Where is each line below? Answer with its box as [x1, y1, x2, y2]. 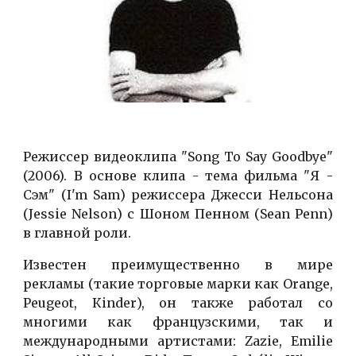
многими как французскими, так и [23, 313, 333, 330]
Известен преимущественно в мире [23, 256, 333, 273]
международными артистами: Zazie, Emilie [23, 332, 333, 349]
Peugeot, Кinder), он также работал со [23, 294, 333, 311]
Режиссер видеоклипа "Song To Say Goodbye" [23, 148, 333, 164]
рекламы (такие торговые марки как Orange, [23, 275, 333, 292]
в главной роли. [23, 224, 132, 241]
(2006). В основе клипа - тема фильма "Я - [23, 167, 333, 184]
